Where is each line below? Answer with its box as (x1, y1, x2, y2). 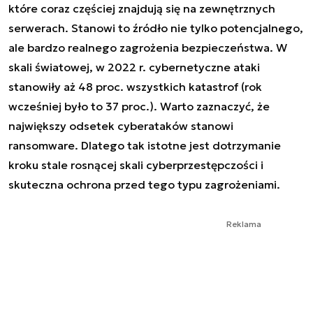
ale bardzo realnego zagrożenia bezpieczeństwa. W (8, 40, 287, 54)
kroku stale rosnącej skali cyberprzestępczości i (8, 157, 263, 172)
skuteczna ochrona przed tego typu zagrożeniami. (8, 177, 280, 191)
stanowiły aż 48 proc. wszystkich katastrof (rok (8, 79, 262, 94)
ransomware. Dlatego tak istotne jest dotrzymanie (8, 138, 281, 152)
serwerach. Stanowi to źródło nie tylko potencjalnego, (8, 20, 303, 35)
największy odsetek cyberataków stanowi (8, 118, 233, 133)
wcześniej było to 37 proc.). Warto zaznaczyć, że (8, 99, 270, 113)
